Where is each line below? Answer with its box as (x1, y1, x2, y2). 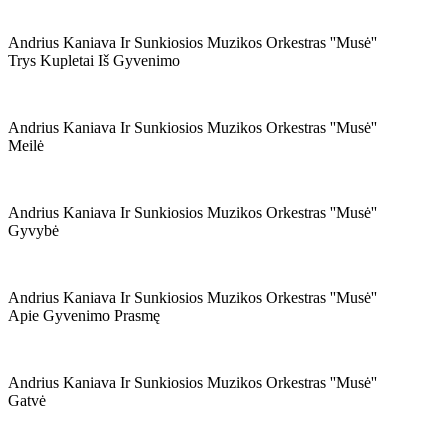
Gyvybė (8, 222, 59, 239)
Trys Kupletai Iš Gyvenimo (8, 52, 180, 69)
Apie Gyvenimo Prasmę (8, 307, 160, 324)
